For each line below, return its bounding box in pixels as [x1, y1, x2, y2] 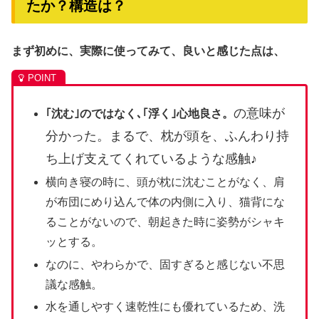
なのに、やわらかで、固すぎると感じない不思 [46, 258, 286, 271]
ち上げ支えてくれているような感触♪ [46, 152, 258, 167]
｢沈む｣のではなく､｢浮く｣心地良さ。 [46, 108, 234, 120]
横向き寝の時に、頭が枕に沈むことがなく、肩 [46, 176, 286, 189]
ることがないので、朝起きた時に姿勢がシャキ [46, 216, 286, 229]
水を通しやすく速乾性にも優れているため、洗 [46, 300, 286, 313]
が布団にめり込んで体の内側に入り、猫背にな [46, 196, 286, 209]
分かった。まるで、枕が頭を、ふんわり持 [46, 129, 290, 144]
